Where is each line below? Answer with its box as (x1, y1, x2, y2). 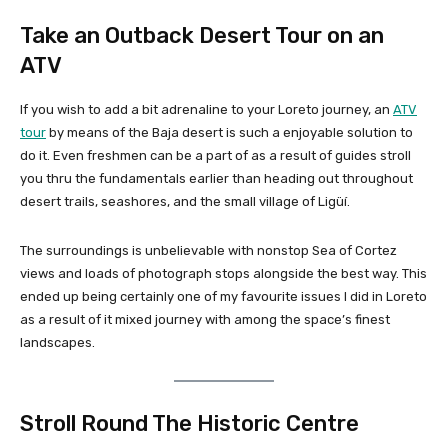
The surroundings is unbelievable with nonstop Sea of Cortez (20, 242, 397, 258)
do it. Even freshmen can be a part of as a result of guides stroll (20, 147, 411, 163)
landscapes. (20, 334, 98, 350)
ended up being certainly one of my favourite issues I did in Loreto (20, 288, 427, 304)
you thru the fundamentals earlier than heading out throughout (20, 170, 413, 186)
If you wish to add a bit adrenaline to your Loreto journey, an (20, 101, 393, 117)
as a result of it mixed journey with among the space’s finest (20, 311, 390, 327)
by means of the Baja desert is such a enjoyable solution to (46, 124, 413, 140)
